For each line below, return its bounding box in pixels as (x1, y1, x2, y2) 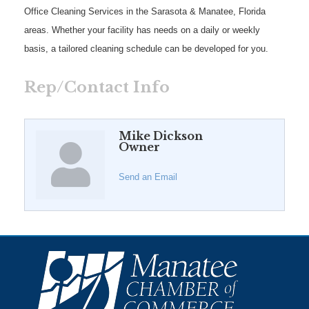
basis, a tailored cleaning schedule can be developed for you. (24, 43, 268, 54)
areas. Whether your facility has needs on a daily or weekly (24, 24, 260, 35)
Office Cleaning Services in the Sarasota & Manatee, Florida (24, 6, 266, 17)
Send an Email (119, 171, 177, 182)
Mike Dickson (119, 128, 203, 143)
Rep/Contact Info (24, 77, 170, 97)
